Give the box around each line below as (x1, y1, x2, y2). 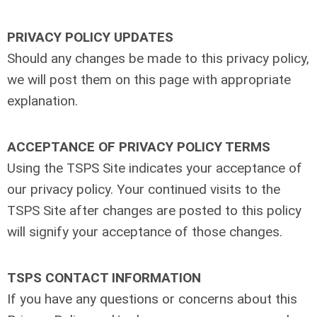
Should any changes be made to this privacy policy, (7, 50, 309, 67)
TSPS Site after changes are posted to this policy (7, 202, 301, 219)
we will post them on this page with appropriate (7, 71, 291, 88)
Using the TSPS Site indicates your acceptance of (7, 160, 302, 176)
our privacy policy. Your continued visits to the (7, 181, 280, 197)
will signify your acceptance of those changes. (7, 224, 282, 240)
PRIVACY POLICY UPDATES (7, 29, 173, 45)
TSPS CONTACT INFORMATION (7, 270, 201, 286)
